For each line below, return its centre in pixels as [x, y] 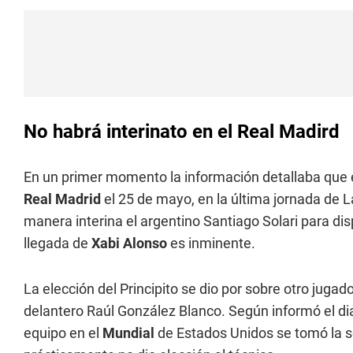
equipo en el [63, 333]
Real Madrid [62, 199]
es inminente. [211, 243]
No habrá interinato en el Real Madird [182, 132]
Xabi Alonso [129, 243]
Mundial [130, 333]
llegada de [58, 243]
